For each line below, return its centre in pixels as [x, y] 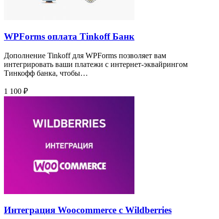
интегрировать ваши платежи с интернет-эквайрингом [96, 64]
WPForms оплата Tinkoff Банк [69, 36]
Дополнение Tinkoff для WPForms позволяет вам [85, 55]
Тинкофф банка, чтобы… [46, 73]
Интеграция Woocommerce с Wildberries [88, 210]
